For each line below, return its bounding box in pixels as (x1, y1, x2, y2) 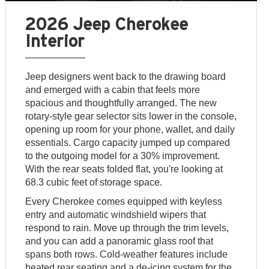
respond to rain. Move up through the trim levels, (25, 223, 229, 234)
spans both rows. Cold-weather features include (25, 249, 228, 260)
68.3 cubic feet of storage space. (25, 177, 163, 188)
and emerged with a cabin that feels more (25, 85, 201, 95)
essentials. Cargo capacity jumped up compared (25, 138, 231, 148)
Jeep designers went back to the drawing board (25, 71, 226, 82)
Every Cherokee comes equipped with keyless (25, 196, 223, 207)
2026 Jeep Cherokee (25, 14, 189, 34)
